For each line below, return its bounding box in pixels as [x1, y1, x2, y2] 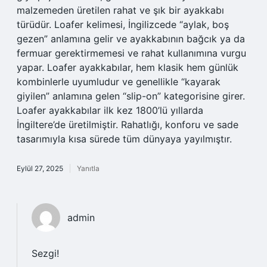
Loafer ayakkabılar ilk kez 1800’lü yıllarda [17, 104, 203, 116]
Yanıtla [77, 164, 100, 173]
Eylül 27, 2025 [17, 164, 63, 173]
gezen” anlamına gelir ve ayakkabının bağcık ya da [17, 33, 245, 45]
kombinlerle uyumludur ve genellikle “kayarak [17, 76, 221, 88]
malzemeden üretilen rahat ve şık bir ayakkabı [17, 4, 224, 16]
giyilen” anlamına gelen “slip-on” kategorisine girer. [17, 90, 245, 102]
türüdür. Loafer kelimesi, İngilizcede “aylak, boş [17, 18, 229, 30]
